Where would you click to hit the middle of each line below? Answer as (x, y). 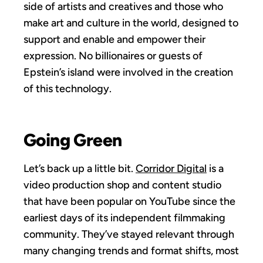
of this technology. (68, 88)
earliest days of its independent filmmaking (124, 218)
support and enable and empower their (114, 39)
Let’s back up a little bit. (80, 168)
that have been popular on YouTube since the (129, 201)
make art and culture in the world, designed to (131, 23)
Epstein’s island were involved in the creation (128, 72)
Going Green (73, 140)
